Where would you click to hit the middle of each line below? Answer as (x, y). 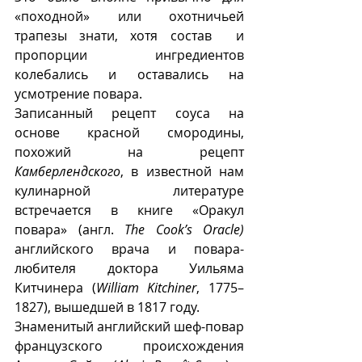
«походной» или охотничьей (129, 17)
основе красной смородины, (129, 133)
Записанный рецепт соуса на (129, 114)
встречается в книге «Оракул (129, 210)
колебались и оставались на (129, 75)
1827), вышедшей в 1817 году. (107, 307)
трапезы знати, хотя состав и (129, 36)
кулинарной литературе (129, 191)
